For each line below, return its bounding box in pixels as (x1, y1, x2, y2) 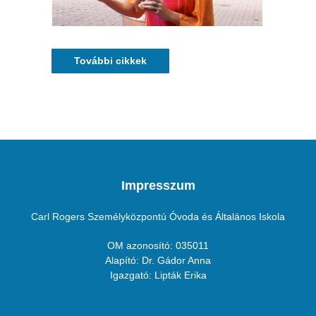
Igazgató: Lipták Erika (109, 269, 207, 281)
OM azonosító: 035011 (107, 240, 209, 252)
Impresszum (121, 178, 195, 193)
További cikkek (74, 54, 147, 66)
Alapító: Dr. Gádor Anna (105, 255, 211, 267)
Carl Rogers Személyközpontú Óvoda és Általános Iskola (31, 210, 285, 222)
